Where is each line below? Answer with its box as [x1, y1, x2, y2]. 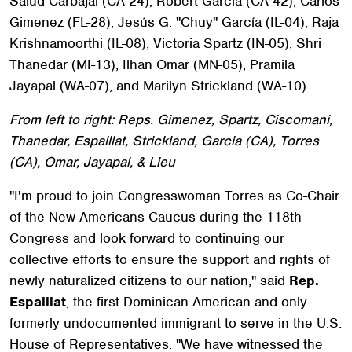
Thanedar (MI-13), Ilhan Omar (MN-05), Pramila [9, 55, 295, 73]
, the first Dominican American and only [66, 292, 307, 310]
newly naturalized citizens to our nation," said [9, 271, 289, 289]
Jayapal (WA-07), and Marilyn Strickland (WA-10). [9, 76, 310, 94]
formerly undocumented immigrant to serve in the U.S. [9, 313, 342, 332]
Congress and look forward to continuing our [9, 229, 284, 247]
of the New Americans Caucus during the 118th [9, 207, 302, 225]
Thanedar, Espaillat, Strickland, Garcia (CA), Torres [9, 131, 319, 149]
